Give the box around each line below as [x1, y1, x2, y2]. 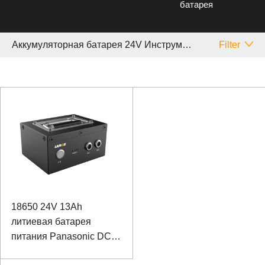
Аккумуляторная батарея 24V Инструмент [182, 39, 192, 50]
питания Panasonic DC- [11, 231, 114, 241]
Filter [218, 39, 240, 50]
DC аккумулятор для [11, 245, 101, 256]
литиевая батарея [11, 216, 91, 227]
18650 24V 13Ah [11, 201, 82, 212]
